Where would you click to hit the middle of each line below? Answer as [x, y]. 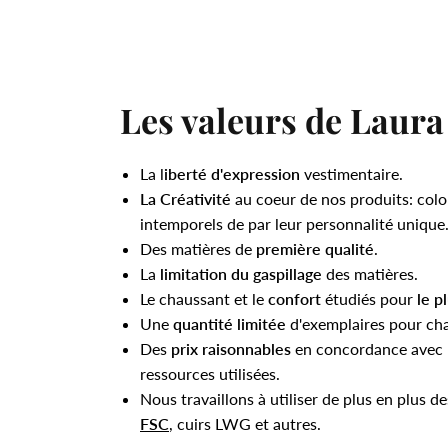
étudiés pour [369, 298]
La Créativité [187, 198]
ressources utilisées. [210, 373]
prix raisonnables [231, 348]
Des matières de [198, 248]
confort [294, 298]
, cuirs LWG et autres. [245, 423]
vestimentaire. [351, 173]
